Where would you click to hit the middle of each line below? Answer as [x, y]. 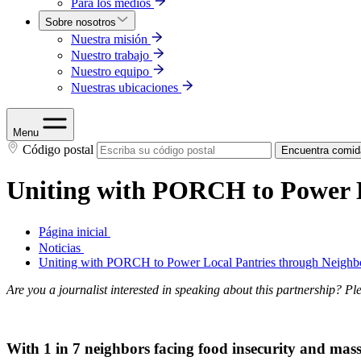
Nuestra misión [109, 39]
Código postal [58, 149]
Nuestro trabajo [110, 55]
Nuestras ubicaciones [124, 87]
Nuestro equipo [110, 71]
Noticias [61, 247]
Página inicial [75, 231]
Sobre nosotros [81, 22]
